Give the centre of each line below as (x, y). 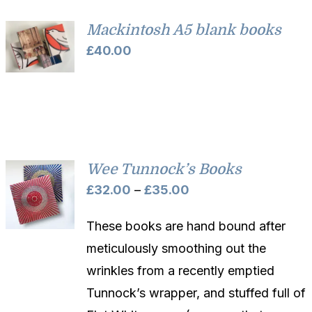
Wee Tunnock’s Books (164, 169)
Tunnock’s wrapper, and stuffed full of (196, 292)
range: (207, 211)
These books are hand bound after (186, 226)
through (211, 256)
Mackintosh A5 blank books (184, 30)
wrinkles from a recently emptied (181, 270)
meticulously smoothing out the (177, 248)
